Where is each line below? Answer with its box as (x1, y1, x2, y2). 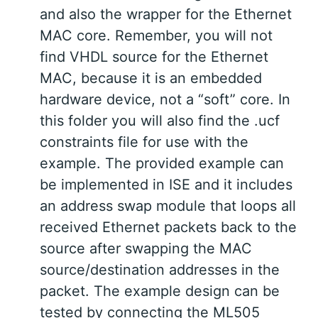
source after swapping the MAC (40, 240, 252, 258)
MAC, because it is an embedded (40, 70, 262, 87)
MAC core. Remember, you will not (40, 27, 273, 45)
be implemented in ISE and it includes (40, 176, 292, 194)
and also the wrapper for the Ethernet (40, 6, 292, 23)
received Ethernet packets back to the (40, 219, 297, 236)
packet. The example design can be (40, 283, 280, 300)
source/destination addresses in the (40, 261, 280, 279)
